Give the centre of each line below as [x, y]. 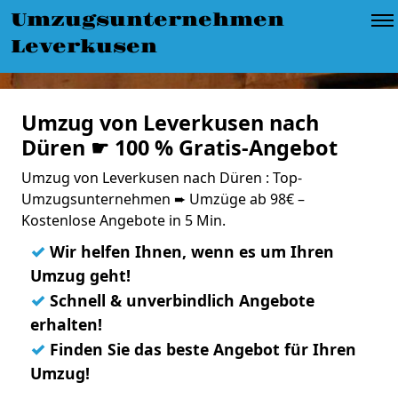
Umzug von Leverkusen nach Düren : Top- [162, 178]
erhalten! [66, 324]
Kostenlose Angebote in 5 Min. [123, 220]
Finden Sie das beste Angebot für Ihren [201, 349]
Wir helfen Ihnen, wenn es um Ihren [190, 251]
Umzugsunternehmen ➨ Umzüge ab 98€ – [163, 199]
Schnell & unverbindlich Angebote [180, 300]
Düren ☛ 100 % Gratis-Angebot [179, 147]
